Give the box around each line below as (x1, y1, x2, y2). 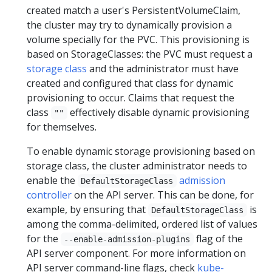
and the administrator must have (87, 61, 239, 75)
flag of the (193, 231, 243, 245)
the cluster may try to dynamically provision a (27, 18, 232, 32)
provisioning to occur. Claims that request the (27, 90, 234, 104)
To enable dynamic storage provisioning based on (27, 144, 255, 158)
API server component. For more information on (27, 246, 246, 260)
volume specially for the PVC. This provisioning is (27, 32, 250, 46)
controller (27, 188, 72, 202)
